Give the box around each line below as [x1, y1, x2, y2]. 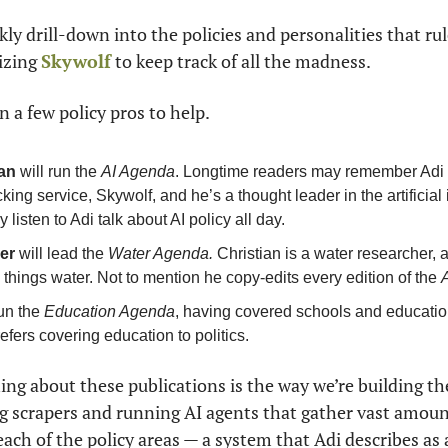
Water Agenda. [108, 245, 213, 262]
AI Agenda [101, 163, 175, 180]
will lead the [15, 245, 108, 262]
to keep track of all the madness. [111, 49, 371, 73]
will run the [16, 163, 101, 180]
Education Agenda [44, 303, 175, 320]
